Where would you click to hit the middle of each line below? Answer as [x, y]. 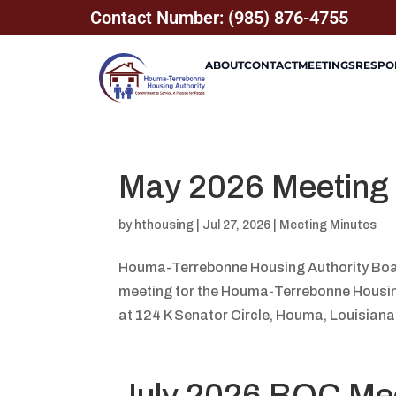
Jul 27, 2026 [237, 225]
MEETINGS [327, 65]
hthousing [164, 225]
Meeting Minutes [328, 225]
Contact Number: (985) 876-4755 [219, 18]
